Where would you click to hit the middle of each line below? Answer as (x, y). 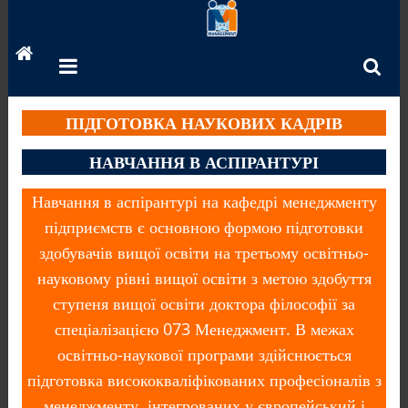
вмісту (27, 56)
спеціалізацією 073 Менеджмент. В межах (204, 329)
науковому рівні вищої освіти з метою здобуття (204, 278)
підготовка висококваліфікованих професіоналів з (204, 380)
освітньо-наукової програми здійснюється (204, 354)
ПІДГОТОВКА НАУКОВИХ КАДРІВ (204, 123)
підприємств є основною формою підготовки (204, 227)
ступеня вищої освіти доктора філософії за (204, 303)
